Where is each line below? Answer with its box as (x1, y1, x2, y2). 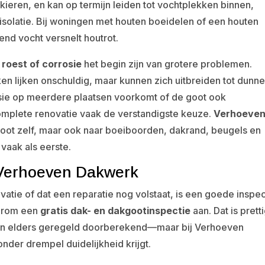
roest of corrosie (2, 58, 82, 70)
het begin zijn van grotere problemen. (82, 58, 253, 70)
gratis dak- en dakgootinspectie (40, 205, 191, 216)
